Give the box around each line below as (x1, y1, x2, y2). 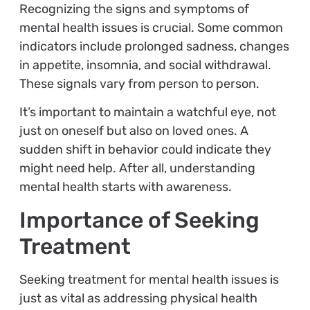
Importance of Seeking (19, 206, 259, 233)
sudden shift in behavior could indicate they (19, 142, 271, 158)
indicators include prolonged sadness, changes (19, 38, 289, 54)
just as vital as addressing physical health (19, 290, 257, 306)
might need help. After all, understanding (19, 161, 255, 176)
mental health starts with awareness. (19, 179, 232, 195)
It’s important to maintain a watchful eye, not (19, 104, 276, 120)
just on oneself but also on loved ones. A (19, 123, 248, 139)
